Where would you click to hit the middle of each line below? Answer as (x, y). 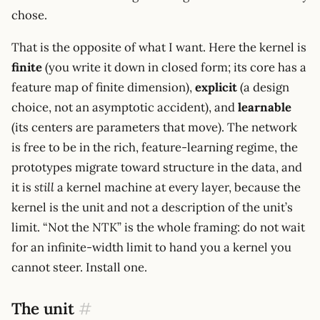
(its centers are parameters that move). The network (154, 127)
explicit (216, 87)
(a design (263, 87)
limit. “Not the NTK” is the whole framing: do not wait (158, 227)
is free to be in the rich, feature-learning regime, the (155, 147)
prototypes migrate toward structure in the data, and (157, 167)
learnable (265, 107)
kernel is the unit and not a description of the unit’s (152, 207)
